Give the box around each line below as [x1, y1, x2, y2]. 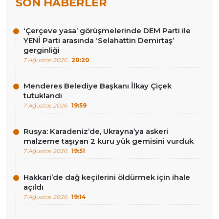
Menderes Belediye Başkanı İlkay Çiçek [23, 81, 172, 91]
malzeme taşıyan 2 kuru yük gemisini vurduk [23, 136, 194, 146]
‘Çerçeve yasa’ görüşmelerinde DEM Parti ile [23, 26, 191, 36]
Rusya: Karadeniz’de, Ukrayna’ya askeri [23, 127, 168, 136]
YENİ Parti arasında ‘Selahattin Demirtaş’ [23, 36, 174, 45]
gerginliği [23, 45, 60, 55]
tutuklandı [23, 91, 62, 101]
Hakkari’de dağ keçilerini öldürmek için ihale [23, 172, 190, 182]
